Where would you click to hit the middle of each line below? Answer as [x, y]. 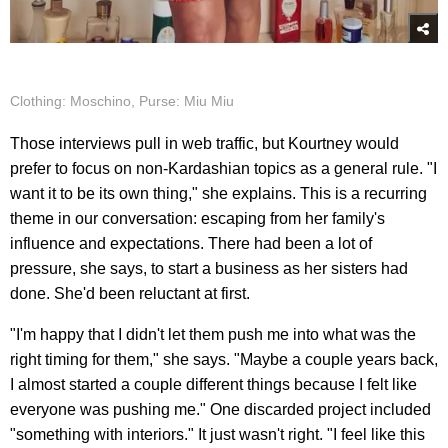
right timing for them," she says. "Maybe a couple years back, [224, 359]
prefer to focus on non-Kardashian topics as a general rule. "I [223, 168]
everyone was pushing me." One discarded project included [220, 409]
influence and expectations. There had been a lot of [191, 243]
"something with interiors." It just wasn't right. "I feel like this [217, 434]
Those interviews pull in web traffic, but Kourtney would [204, 143]
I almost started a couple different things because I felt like [213, 384]
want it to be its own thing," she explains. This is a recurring [218, 193]
